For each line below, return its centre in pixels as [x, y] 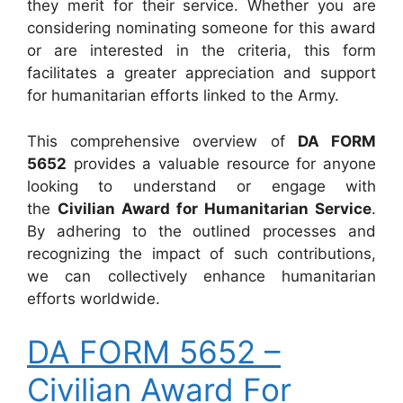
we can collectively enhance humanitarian [201, 276]
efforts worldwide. [94, 298]
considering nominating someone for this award [201, 28]
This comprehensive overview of [162, 141]
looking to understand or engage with [201, 186]
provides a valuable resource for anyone [221, 163]
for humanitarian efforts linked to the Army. [183, 95]
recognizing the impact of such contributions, [201, 253]
